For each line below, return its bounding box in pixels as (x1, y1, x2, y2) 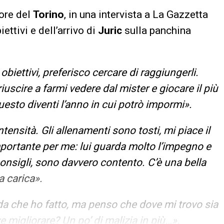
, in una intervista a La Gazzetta (64, 8, 208, 20)
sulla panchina (124, 24, 191, 36)
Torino (33, 8, 64, 20)
